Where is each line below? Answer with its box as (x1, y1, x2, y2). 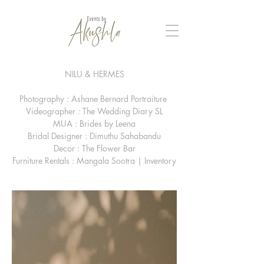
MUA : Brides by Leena (53, 118, 136, 129)
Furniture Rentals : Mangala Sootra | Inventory (12, 155, 176, 166)
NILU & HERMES (64, 68, 124, 80)
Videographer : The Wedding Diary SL (26, 105, 163, 117)
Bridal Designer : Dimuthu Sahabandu (28, 130, 161, 141)
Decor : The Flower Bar (53, 143, 136, 154)
